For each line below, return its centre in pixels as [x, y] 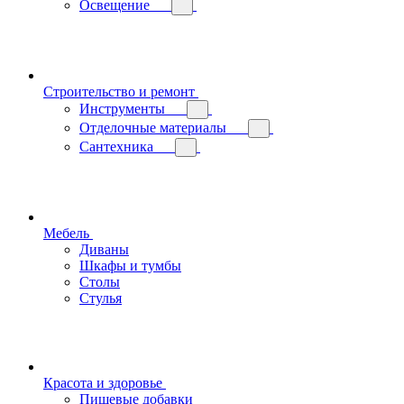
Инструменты [122, 109]
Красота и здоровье [103, 383]
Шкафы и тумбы [130, 266]
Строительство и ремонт [119, 92]
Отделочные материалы [153, 128]
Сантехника [116, 147]
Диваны [104, 249]
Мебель [66, 233]
